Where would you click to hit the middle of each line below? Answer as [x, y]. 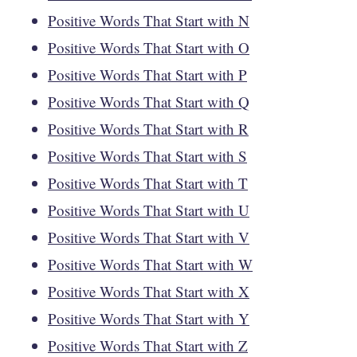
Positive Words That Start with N [149, 20]
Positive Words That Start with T [148, 182]
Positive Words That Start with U [149, 210]
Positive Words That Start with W [150, 264]
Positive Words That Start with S [147, 155]
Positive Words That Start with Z [148, 345]
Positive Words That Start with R [148, 128]
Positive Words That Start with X [149, 291]
